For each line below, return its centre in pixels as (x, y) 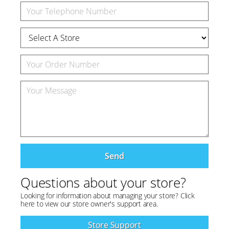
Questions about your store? (103, 182)
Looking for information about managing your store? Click (108, 196)
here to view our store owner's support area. (89, 204)
